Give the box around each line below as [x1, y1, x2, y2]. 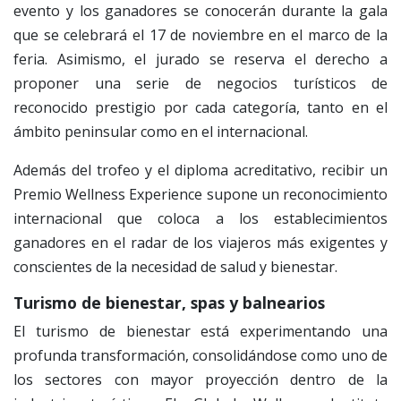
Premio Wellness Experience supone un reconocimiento [13, 183, 388, 204]
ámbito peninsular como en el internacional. [13, 121, 308, 141]
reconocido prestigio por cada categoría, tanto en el [13, 97, 388, 117]
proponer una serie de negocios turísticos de [13, 73, 388, 93]
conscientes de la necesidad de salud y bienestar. [13, 256, 337, 277]
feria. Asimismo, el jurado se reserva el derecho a [13, 48, 388, 69]
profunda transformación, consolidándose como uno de [13, 345, 388, 365]
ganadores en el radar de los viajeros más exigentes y [13, 232, 388, 252]
